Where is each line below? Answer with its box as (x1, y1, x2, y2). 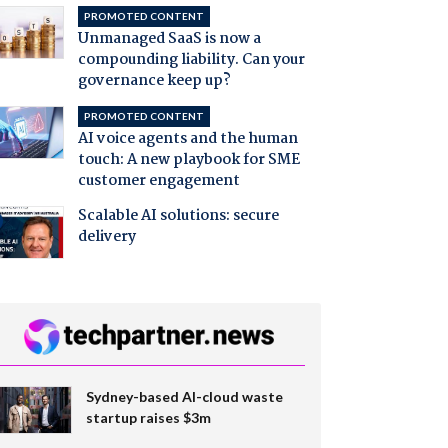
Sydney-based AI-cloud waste (85, 387, 283, 405)
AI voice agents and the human (77, 127, 298, 152)
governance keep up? (77, 69, 231, 94)
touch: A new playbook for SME (77, 148, 300, 173)
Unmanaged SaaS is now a (77, 27, 261, 52)
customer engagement (77, 169, 240, 194)
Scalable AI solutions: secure (77, 204, 279, 229)
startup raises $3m (85, 408, 211, 426)
